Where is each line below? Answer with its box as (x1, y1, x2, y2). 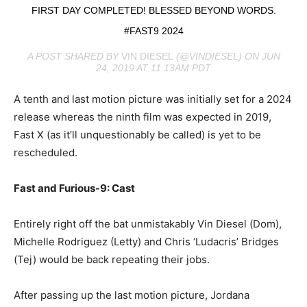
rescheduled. (14, 146, 77, 160)
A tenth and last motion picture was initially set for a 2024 (14, 93, 292, 106)
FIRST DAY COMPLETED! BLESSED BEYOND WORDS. (31, 5, 276, 16)
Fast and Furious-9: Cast (14, 182, 135, 195)
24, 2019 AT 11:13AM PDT (96, 62, 211, 74)
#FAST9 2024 (123, 25, 184, 37)
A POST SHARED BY (27, 51, 121, 62)
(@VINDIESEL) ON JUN (173, 51, 280, 62)
